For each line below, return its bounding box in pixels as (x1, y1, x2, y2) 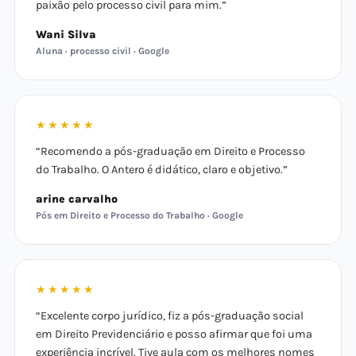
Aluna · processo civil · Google (36, 45, 169, 56)
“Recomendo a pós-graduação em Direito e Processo (36, 145, 305, 158)
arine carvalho (36, 192, 118, 206)
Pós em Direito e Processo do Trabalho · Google (36, 210, 243, 221)
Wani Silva (36, 28, 96, 41)
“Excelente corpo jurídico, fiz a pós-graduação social (36, 309, 304, 323)
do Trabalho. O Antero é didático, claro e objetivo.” (36, 163, 288, 176)
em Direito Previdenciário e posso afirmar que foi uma (36, 327, 312, 341)
